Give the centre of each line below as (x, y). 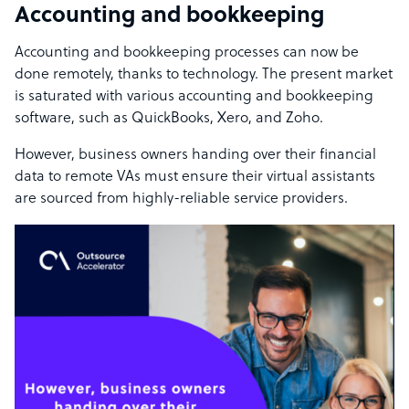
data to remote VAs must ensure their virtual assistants (195, 178)
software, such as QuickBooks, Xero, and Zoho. (169, 119)
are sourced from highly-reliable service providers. (181, 199)
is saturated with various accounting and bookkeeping (194, 97)
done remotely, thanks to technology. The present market (204, 75)
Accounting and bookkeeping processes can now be (187, 53)
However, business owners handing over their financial (195, 156)
